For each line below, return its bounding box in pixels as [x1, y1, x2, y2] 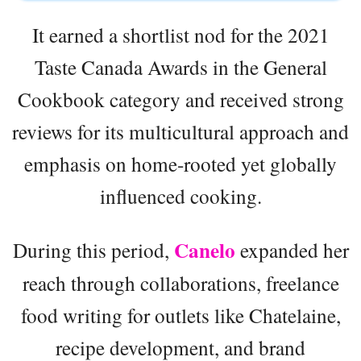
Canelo [173, 234, 235, 265]
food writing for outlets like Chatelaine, [20, 301, 341, 329]
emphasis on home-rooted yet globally [24, 149, 337, 177]
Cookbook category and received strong [17, 85, 344, 113]
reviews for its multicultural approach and [12, 117, 349, 145]
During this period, [12, 235, 174, 263]
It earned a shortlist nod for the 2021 [31, 20, 330, 48]
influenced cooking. [99, 181, 262, 210]
